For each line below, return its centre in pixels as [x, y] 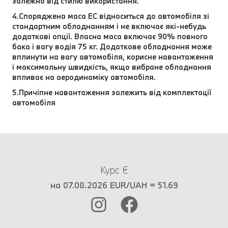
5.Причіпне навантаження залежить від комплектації [112, 92]
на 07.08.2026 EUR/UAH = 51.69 [114, 185]
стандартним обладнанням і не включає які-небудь [109, 26]
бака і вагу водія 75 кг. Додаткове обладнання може [112, 46]
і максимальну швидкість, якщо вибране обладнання [112, 67]
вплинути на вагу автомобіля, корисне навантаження [113, 56]
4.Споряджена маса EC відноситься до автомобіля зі [111, 16]
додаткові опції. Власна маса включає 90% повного [110, 36]
